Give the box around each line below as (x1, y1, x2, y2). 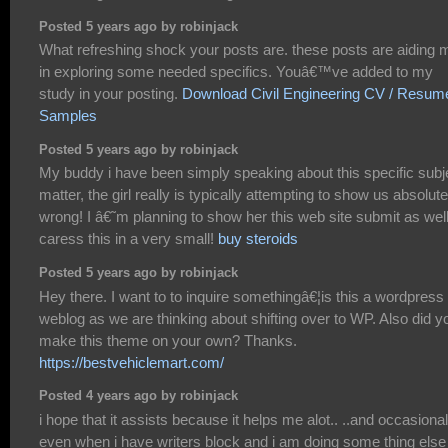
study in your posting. (39, 85, 182, 103)
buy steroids (218, 230, 298, 248)
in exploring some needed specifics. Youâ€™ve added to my (39, 63, 433, 81)
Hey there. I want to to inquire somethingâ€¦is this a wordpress (39, 287, 444, 305)
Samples (39, 107, 97, 125)
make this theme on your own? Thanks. (39, 331, 297, 349)
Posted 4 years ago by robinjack (39, 389, 238, 404)
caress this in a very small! (39, 230, 218, 248)
